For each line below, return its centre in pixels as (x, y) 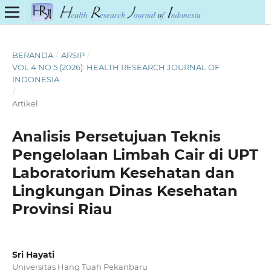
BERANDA (32, 55)
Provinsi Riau (62, 209)
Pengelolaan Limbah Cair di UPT (135, 154)
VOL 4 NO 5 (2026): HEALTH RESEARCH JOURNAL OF (116, 67)
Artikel (25, 103)
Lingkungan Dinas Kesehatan (125, 191)
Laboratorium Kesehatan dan (123, 172)
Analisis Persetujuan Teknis (116, 136)
